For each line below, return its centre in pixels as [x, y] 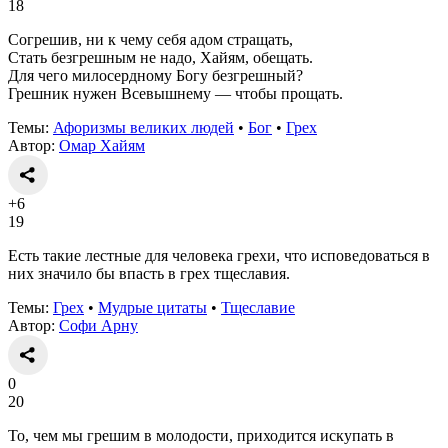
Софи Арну [98, 325]
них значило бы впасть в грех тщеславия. [149, 273]
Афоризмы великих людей [143, 127]
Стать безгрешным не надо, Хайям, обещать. [160, 57]
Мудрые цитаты [152, 307]
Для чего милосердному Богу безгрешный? [155, 75]
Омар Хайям [102, 145]
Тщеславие [258, 307]
